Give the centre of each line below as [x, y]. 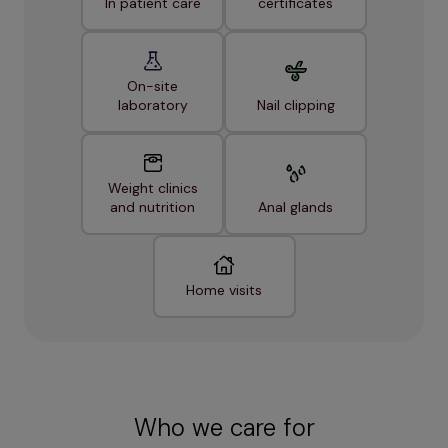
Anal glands [295, 207]
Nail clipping [295, 105]
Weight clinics [152, 188]
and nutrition [152, 207]
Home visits [224, 290]
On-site [152, 86]
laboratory [152, 105]
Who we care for [224, 428]
